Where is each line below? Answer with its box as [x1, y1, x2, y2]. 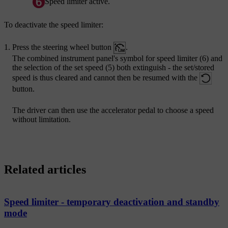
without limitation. [12, 115, 71, 124]
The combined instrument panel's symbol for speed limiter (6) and [12, 54, 222, 63]
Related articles [4, 163, 86, 177]
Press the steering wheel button [12, 42, 113, 51]
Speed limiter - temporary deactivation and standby [4, 196, 219, 207]
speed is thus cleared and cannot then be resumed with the [12, 73, 199, 82]
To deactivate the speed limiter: [4, 20, 103, 30]
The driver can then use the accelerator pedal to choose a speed [12, 106, 214, 115]
